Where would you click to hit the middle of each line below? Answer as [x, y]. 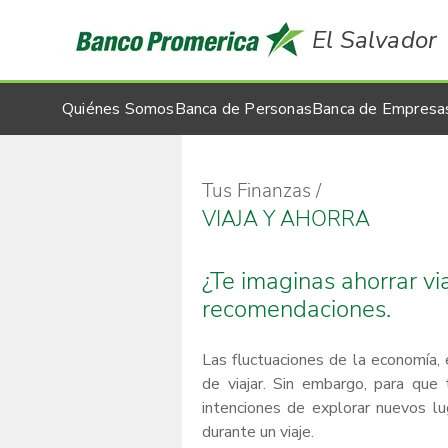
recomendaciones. [296, 309]
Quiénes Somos [118, 109]
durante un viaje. [258, 432]
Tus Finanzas [256, 191]
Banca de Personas [243, 109]
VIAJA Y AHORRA [286, 219]
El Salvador [375, 40]
